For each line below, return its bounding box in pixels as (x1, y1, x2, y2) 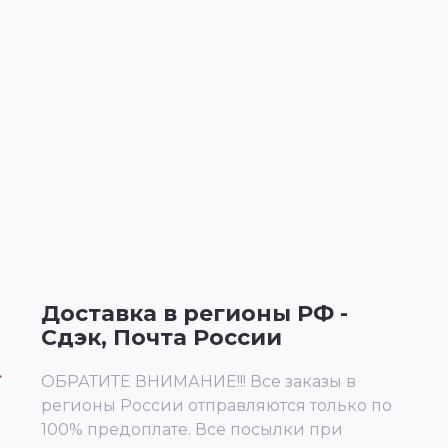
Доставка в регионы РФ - (41, 300, 348, 327)
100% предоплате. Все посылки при (41, 420, 343, 439)
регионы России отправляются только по (41, 396, 392, 415)
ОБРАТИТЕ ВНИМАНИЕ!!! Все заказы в (41, 372, 356, 391)
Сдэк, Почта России (41, 324, 282, 351)
